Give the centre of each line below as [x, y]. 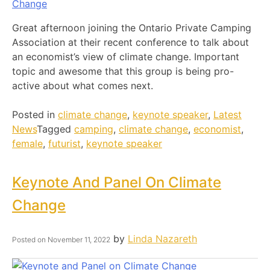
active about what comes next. [83, 86]
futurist [64, 144]
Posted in [35, 115]
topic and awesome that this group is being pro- [123, 71]
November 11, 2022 [79, 240]
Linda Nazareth [162, 239]
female [27, 144]
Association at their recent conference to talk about [130, 42]
